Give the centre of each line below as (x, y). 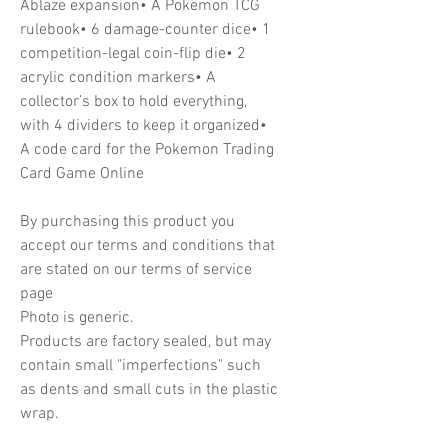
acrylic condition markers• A (118, 77)
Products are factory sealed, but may (145, 341)
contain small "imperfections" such (140, 365)
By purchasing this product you (127, 221)
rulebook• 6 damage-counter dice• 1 (145, 29)
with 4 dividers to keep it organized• (143, 125)
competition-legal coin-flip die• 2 (133, 53)
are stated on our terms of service (136, 269)
